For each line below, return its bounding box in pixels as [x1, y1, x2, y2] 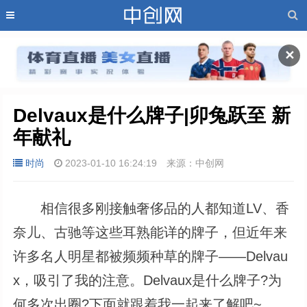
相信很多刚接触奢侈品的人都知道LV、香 [13, 200, 290, 216]
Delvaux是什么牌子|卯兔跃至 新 [13, 104, 291, 126]
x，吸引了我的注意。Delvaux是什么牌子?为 [13, 272, 282, 288]
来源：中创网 [164, 157, 225, 169]
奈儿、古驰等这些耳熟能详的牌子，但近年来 [13, 224, 288, 240]
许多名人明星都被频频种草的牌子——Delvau [13, 248, 288, 264]
